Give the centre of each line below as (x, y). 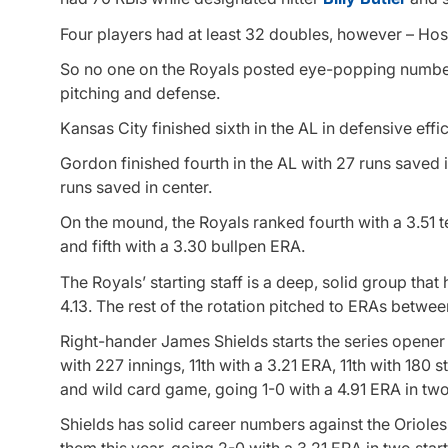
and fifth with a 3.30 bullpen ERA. (182, 246)
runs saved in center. (136, 187)
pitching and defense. (140, 92)
